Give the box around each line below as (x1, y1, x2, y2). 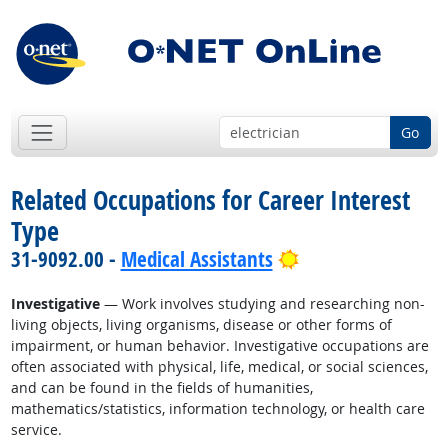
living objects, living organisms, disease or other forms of (10, 315, 392, 335)
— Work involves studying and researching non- (99, 294, 425, 314)
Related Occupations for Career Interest (10, 182, 410, 219)
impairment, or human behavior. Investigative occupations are (10, 336, 429, 356)
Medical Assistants (120, 245, 273, 274)
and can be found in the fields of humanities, (10, 378, 313, 398)
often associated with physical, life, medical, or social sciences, (10, 357, 428, 377)
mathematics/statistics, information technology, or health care (10, 399, 425, 419)
